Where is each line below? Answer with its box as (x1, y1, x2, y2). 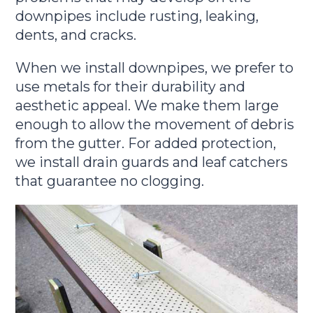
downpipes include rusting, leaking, (15, 8, 259, 25)
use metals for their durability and (15, 78, 246, 95)
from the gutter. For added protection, (15, 134, 277, 152)
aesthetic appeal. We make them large (15, 96, 279, 114)
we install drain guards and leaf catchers (15, 153, 289, 170)
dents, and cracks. (15, 27, 137, 44)
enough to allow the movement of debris (15, 115, 295, 133)
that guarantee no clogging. (15, 172, 205, 189)
